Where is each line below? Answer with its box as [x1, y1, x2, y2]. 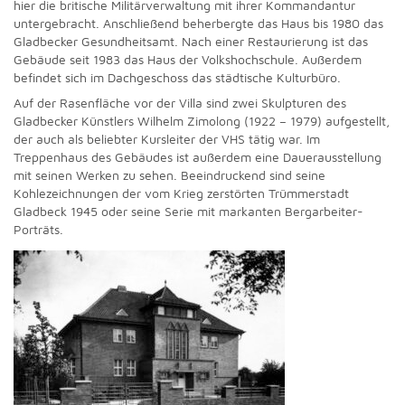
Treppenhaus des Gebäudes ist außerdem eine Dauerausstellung [14, 149, 381, 165]
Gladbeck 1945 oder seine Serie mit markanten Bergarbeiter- [14, 203, 363, 219]
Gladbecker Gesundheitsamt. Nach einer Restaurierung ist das [14, 33, 368, 49]
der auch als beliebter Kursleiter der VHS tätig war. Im [14, 131, 320, 146]
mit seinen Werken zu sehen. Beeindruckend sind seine [14, 167, 325, 183]
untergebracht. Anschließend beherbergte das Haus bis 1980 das [14, 15, 383, 31]
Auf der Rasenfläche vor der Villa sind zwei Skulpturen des [14, 95, 346, 110]
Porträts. [14, 221, 63, 237]
